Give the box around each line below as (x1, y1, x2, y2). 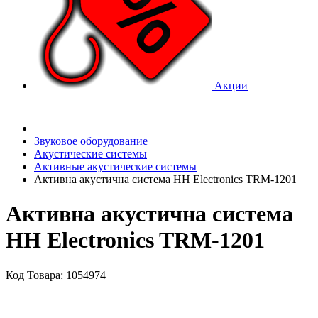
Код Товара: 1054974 (6, 268, 106, 281)
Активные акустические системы (34, 160, 197, 172)
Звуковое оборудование (34, 135, 148, 147)
